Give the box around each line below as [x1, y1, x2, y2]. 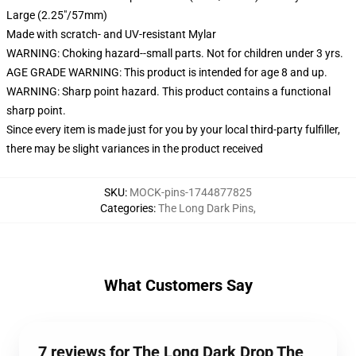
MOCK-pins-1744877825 [130, 185, 252, 199]
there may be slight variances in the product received [6, 141, 263, 155]
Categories [100, 201, 153, 215]
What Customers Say [103, 275, 253, 295]
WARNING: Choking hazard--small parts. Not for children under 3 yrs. [6, 46, 343, 60]
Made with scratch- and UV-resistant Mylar [6, 27, 216, 41]
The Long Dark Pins [158, 201, 253, 215]
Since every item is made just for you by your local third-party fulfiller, [6, 122, 340, 136]
